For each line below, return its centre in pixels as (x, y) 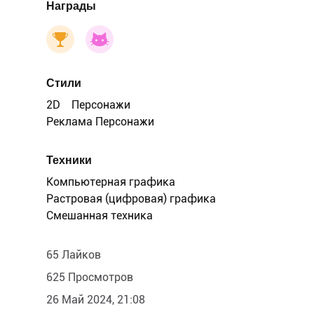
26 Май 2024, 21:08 (96, 300)
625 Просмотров (90, 277)
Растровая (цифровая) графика (131, 199)
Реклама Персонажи (100, 122)
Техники (69, 160)
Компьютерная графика (111, 182)
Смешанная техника (100, 216)
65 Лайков (74, 255)
